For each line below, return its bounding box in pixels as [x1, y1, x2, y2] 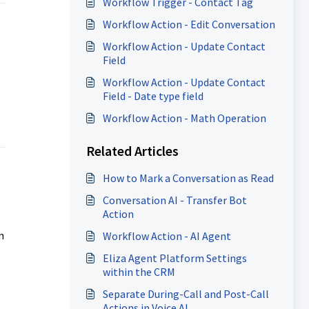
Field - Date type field [102, 89, 203, 103]
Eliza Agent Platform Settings [102, 251, 247, 265]
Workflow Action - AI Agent [102, 229, 231, 243]
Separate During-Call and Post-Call [102, 287, 269, 301]
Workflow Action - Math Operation [102, 111, 266, 125]
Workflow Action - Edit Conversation [102, 17, 275, 31]
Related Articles [86, 142, 179, 159]
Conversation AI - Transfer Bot [102, 193, 247, 207]
